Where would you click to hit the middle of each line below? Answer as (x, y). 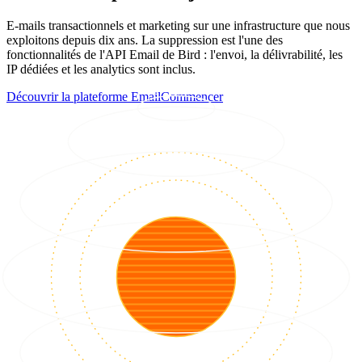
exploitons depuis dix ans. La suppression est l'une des (145, 40)
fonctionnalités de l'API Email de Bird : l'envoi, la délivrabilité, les (175, 55)
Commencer (192, 97)
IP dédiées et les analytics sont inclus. (101, 69)
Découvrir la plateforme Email (84, 97)
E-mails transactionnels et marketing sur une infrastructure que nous (178, 26)
